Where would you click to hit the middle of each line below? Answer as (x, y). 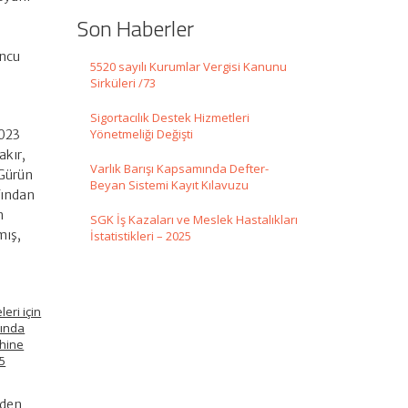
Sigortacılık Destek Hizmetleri (169, 118)
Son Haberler (135, 29)
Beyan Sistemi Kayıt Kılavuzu (169, 185)
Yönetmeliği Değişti (141, 134)
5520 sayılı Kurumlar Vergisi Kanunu (188, 67)
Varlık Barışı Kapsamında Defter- (179, 169)
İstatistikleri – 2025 (140, 236)
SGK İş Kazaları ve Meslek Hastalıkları (194, 220)
